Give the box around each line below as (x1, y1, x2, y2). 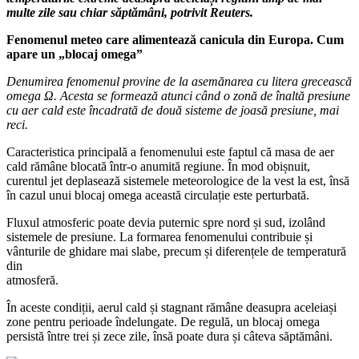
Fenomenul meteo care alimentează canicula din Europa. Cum (6, 32, 344, 46)
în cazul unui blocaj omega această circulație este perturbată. (6, 188, 309, 202)
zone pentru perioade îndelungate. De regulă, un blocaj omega (6, 314, 320, 329)
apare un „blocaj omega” (6, 46, 143, 61)
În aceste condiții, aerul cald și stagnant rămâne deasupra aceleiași (6, 300, 337, 314)
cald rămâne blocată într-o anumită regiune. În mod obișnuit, (6, 159, 310, 173)
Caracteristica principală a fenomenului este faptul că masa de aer (6, 144, 334, 159)
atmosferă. (6, 272, 58, 287)
